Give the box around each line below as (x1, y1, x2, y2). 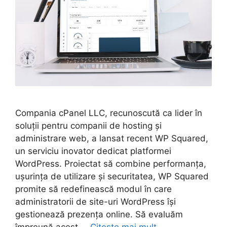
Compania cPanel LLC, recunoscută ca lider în (15, 107, 202, 118)
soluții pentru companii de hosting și (15, 120, 162, 131)
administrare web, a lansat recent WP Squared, (15, 133, 208, 143)
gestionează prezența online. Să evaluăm (15, 209, 183, 219)
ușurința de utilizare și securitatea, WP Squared (15, 171, 209, 181)
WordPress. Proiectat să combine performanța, (15, 158, 206, 169)
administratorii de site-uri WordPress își (15, 196, 176, 207)
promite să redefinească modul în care (15, 183, 172, 194)
